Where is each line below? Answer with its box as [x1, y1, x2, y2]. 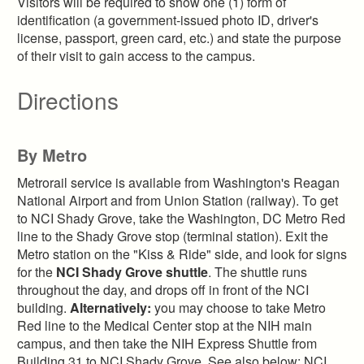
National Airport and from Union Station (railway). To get [17, 190, 338, 210]
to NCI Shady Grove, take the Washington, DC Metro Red [17, 208, 345, 227]
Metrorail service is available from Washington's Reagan [17, 172, 340, 192]
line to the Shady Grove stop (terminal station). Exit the [17, 226, 328, 245]
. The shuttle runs [208, 262, 307, 281]
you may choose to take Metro [151, 297, 326, 317]
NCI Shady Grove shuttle [56, 262, 208, 281]
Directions [17, 83, 119, 116]
